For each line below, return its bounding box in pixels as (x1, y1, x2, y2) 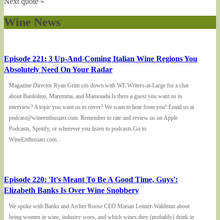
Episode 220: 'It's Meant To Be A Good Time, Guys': (4, 175, 178, 184)
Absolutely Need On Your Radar (4, 65, 112, 74)
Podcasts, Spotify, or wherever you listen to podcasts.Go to (9, 125, 146, 133)
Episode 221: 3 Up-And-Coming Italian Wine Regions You (4, 55, 197, 63)
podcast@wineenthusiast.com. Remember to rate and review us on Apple (9, 114, 178, 122)
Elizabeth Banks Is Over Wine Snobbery (4, 186, 139, 195)
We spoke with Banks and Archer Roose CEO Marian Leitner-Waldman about (9, 203, 190, 210)
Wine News (4, 16, 60, 29)
